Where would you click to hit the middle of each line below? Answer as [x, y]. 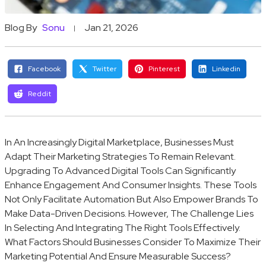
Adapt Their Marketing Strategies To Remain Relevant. [120, 156]
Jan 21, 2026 [111, 28]
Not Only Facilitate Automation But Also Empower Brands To [132, 199]
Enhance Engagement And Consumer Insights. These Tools [131, 185]
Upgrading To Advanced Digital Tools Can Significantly [120, 170]
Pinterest [164, 69]
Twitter [104, 69]
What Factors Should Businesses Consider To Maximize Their [133, 242]
